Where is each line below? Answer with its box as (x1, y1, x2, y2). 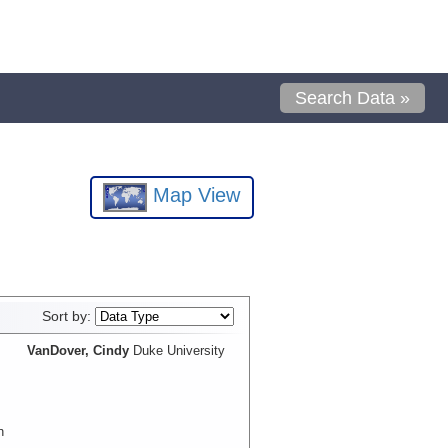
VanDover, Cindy (26, 342, 129, 358)
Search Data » (295, 88, 411, 108)
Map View (147, 184, 241, 207)
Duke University (133, 342, 226, 358)
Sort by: (41, 308, 95, 324)
